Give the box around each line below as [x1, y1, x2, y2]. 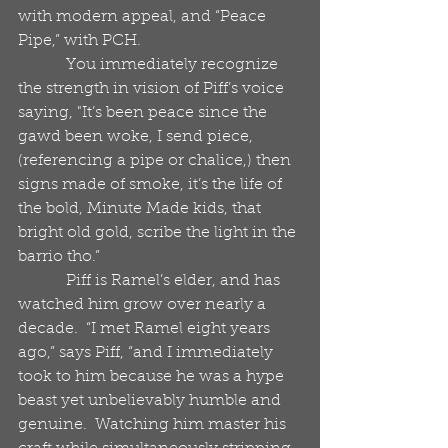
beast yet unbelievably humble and [18, 393, 285, 409]
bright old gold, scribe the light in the [18, 225, 300, 241]
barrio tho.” [18, 249, 100, 265]
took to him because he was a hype [18, 369, 288, 385]
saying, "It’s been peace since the [18, 105, 271, 121]
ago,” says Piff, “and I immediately [18, 345, 277, 361]
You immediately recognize [18, 57, 66, 73]
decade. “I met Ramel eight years [18, 321, 274, 337]
